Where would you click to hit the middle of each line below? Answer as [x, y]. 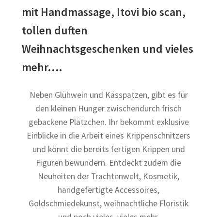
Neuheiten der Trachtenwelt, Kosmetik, [108, 177]
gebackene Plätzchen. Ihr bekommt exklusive [108, 122]
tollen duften [55, 30]
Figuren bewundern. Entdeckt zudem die [108, 163]
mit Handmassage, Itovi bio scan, [104, 12]
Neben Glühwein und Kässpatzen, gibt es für [108, 95]
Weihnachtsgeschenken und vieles [108, 48]
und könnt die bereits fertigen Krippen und [108, 149]
